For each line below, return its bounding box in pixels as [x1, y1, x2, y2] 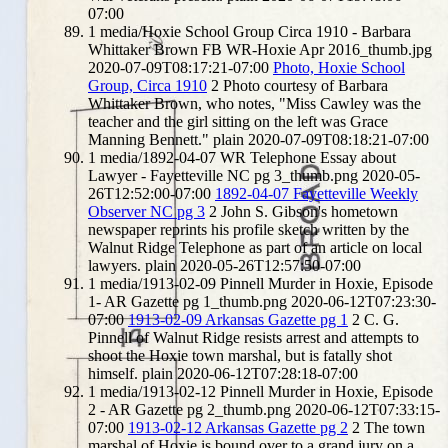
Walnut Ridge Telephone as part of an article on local [88, 238, 422, 256]
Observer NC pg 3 [88, 202, 205, 220]
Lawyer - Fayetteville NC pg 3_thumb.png [88, 166, 358, 184]
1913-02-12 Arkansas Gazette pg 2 [128, 418, 348, 436]
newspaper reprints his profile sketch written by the [88, 220, 409, 238]
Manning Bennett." [88, 130, 209, 148]
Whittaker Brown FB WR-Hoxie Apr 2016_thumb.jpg [88, 40, 432, 58]
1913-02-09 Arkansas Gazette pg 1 [128, 310, 348, 328]
